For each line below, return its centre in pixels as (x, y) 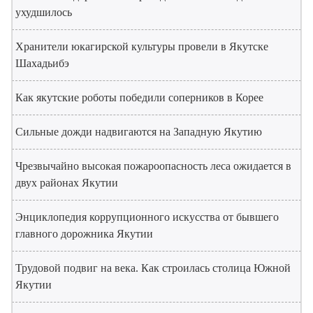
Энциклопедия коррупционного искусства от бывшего (147, 217)
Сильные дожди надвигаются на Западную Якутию (139, 131)
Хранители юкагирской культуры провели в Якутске (142, 46)
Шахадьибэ (42, 63)
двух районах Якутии (67, 182)
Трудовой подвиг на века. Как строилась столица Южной (153, 268)
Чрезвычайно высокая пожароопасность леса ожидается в (153, 166)
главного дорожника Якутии (84, 233)
